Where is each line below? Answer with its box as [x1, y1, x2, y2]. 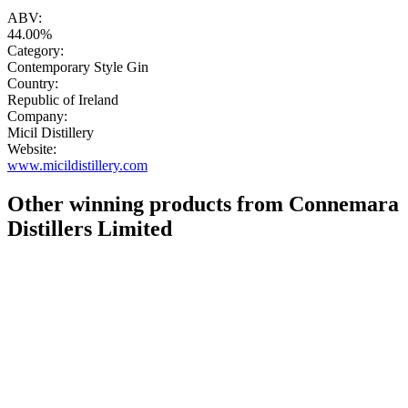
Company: [7, 108, 67, 125]
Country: [7, 76, 58, 92]
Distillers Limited [7, 217, 172, 241]
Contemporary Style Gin [7, 59, 148, 76]
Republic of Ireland [7, 92, 118, 108]
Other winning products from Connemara [7, 192, 399, 217]
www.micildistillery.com [7, 158, 148, 174]
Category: [7, 43, 64, 59]
